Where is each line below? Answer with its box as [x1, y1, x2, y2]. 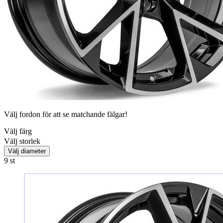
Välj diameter [8, 147, 46, 155]
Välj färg [4, 126, 32, 135]
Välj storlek [4, 136, 40, 145]
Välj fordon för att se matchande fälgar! [4, 110, 127, 118]
